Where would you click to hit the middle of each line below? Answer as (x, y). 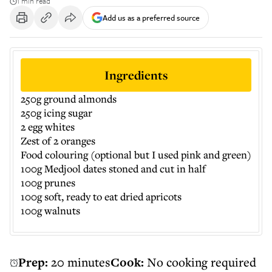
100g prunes (48, 182)
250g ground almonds (69, 99)
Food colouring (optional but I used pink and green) (136, 155)
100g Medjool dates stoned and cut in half (113, 168)
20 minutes (81, 262)
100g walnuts (50, 210)
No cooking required (202, 262)
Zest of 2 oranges (58, 141)
